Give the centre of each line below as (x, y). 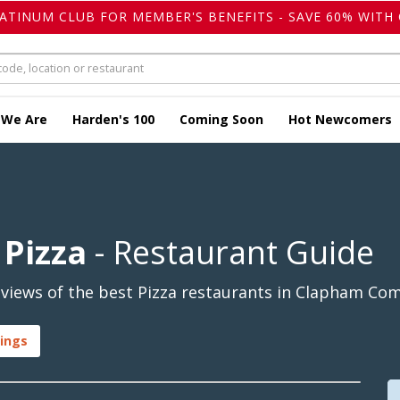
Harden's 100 (113, 120)
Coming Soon (221, 120)
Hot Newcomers (340, 120)
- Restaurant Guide (230, 253)
